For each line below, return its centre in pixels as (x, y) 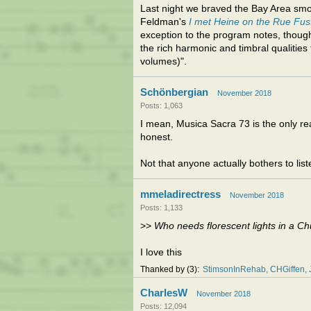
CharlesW (164, 293)
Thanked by (163, 269)
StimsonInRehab (234, 269)
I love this (161, 252)
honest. (157, 137)
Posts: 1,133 (161, 208)
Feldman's (165, 22)
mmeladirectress (180, 194)
